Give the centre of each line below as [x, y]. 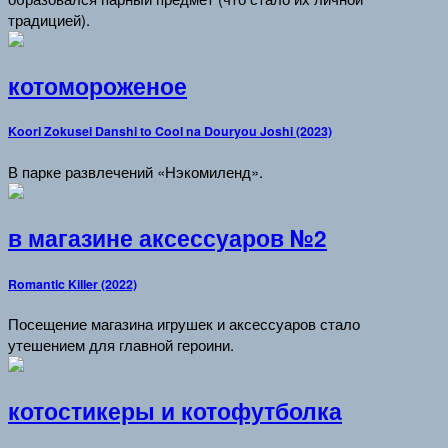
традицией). [49, 19]
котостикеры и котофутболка [175, 411]
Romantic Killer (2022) [72, 283]
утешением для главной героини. [121, 345]
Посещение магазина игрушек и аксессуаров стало [184, 324]
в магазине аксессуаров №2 [167, 237]
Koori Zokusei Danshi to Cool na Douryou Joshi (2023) [170, 131]
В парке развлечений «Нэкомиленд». [135, 172]
